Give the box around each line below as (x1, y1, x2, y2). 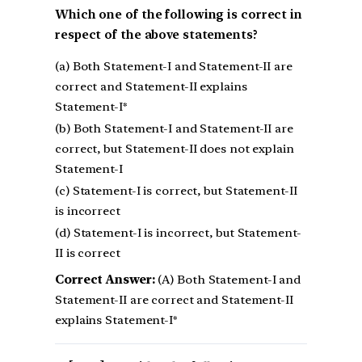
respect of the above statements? (55, 27, 258, 42)
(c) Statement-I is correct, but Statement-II (55, 183, 297, 199)
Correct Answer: (55, 272, 155, 288)
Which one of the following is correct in (55, 6, 302, 22)
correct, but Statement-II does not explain (55, 141, 294, 157)
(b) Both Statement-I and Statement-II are (55, 121, 293, 137)
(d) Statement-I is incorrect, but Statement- (55, 225, 301, 241)
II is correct (55, 246, 120, 261)
